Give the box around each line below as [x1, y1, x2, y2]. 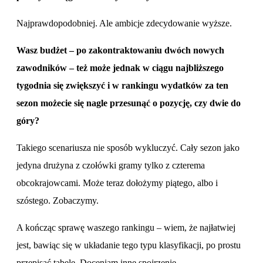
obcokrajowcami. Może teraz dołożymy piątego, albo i [16, 177, 218, 188]
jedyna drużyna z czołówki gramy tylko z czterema [16, 160, 205, 170]
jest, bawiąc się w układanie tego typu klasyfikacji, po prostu [16, 240, 241, 250]
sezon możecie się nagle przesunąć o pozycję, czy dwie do [16, 97, 241, 108]
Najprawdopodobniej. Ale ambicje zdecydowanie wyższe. [16, 18, 234, 28]
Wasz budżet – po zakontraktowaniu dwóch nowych [16, 45, 224, 55]
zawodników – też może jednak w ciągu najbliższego [16, 62, 224, 73]
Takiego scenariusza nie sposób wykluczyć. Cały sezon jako [16, 142, 240, 153]
